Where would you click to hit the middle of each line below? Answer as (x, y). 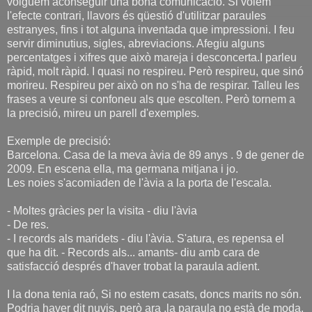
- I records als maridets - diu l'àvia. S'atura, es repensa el (146, 238)
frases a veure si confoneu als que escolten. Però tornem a (151, 99)
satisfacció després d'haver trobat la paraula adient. (133, 266)
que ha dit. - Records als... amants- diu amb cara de (133, 252)
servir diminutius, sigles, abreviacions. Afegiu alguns (136, 43)
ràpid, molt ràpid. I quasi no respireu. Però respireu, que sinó (155, 71)
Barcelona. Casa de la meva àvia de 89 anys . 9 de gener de (156, 155)
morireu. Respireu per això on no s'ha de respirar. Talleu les (153, 85)
